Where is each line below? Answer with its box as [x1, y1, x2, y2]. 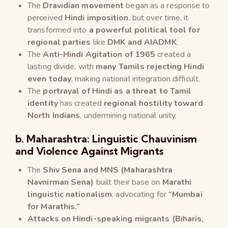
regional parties [27, 36, 91, 48]
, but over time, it [128, 12, 189, 23]
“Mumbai [168, 188, 203, 200]
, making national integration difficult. [71, 73, 200, 84]
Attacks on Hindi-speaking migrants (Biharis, [27, 213, 204, 224]
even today [27, 73, 71, 84]
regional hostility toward [104, 97, 203, 109]
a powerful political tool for [89, 24, 200, 36]
